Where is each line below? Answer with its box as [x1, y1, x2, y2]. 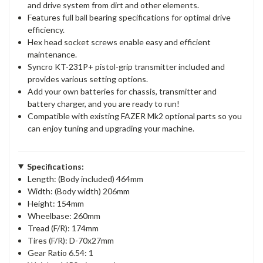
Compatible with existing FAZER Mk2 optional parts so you [28, 110, 242, 121]
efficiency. [28, 24, 65, 35]
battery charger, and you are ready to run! [28, 98, 180, 109]
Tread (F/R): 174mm [28, 222, 99, 233]
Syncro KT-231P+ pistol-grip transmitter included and [28, 61, 225, 72]
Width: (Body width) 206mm [28, 186, 130, 196]
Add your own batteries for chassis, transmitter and [28, 86, 217, 96]
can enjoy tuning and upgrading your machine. [28, 123, 195, 133]
